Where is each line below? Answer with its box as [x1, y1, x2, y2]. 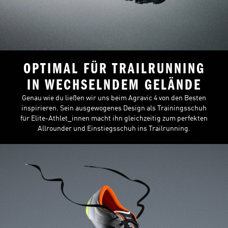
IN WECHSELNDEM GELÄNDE [26, 76, 202, 94]
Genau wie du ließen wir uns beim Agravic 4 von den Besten [22, 95, 206, 102]
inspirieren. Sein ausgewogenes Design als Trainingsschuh [21, 105, 207, 112]
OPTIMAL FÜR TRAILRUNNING [23, 60, 205, 78]
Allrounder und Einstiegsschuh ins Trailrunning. [38, 125, 190, 133]
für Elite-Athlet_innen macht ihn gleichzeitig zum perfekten [20, 115, 208, 123]
